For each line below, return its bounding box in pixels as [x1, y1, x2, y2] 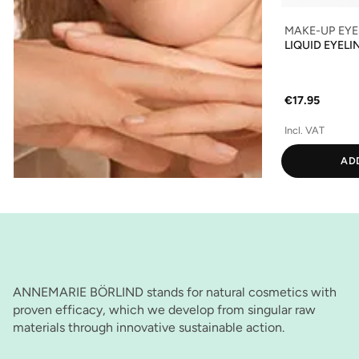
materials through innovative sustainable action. [13, 320, 284, 335]
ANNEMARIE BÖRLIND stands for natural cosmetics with [13, 284, 337, 300]
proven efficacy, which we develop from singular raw [13, 302, 316, 317]
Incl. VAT [284, 123, 325, 136]
